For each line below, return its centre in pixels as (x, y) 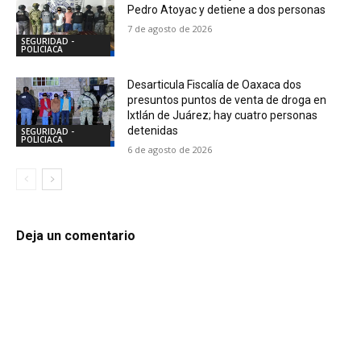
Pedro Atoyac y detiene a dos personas (227, 10)
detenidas (153, 130)
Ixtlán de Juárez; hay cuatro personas (223, 115)
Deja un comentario (76, 235)
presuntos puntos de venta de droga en (227, 100)
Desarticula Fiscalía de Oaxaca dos (215, 84)
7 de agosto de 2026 (170, 29)
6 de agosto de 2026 (170, 149)
